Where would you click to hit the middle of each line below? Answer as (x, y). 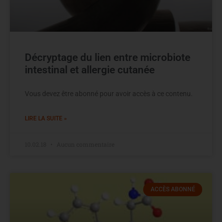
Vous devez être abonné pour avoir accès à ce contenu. (109, 94)
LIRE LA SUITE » (46, 119)
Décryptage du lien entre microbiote (108, 58)
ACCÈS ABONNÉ (173, 190)
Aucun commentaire (85, 144)
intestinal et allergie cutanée (90, 70)
